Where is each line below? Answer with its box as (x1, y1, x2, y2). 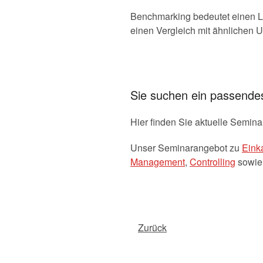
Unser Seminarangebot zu (130, 141, 242, 155)
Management (130, 155, 185, 169)
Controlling (190, 155, 235, 169)
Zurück (138, 221, 167, 235)
